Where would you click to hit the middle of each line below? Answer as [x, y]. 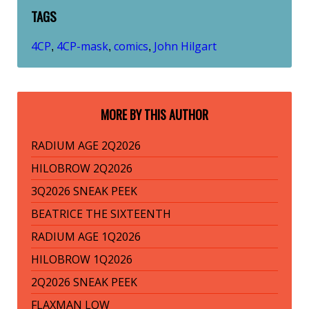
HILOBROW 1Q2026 [82, 260]
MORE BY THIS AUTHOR [154, 115]
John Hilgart [185, 47]
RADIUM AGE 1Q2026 [86, 237]
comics [131, 47]
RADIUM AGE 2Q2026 [86, 146]
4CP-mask [82, 47]
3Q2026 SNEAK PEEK [84, 191]
